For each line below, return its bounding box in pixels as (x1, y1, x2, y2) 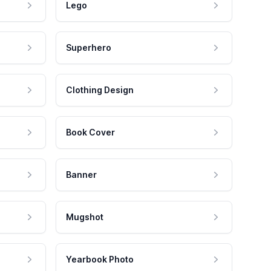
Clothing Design (66, 85, 134, 96)
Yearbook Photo (66, 254, 134, 265)
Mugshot (66, 212, 103, 223)
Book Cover (66, 127, 115, 138)
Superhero (66, 42, 111, 53)
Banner (66, 169, 97, 180)
